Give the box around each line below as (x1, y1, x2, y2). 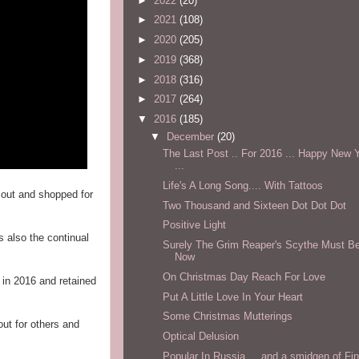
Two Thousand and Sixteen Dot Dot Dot (163, 199, 347, 212)
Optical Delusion (163, 330, 240, 343)
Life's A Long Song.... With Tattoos (163, 179, 324, 192)
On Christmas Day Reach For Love (163, 270, 326, 283)
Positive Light (163, 219, 227, 232)
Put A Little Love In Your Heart (163, 290, 304, 303)
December (166, 130, 217, 143)
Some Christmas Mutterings (163, 310, 293, 323)
